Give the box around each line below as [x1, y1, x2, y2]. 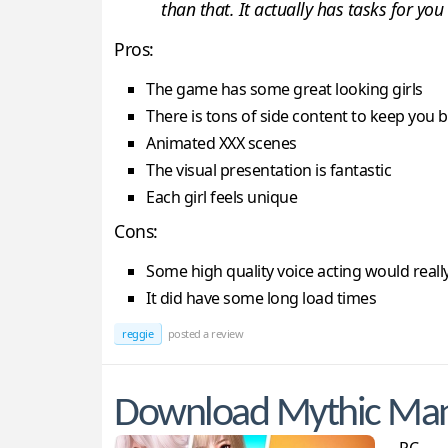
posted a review [165, 326, 243, 342]
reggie [122, 326, 153, 342]
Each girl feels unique [146, 186, 297, 209]
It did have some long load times [146, 287, 376, 310]
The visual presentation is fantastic [146, 159, 391, 182]
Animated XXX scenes [146, 132, 297, 155]
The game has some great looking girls [146, 78, 423, 101]
